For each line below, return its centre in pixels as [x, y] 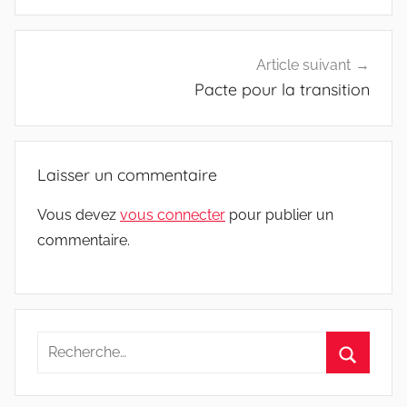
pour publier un [279, 215]
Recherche [72, 343]
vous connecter [173, 215]
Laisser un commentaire [127, 175]
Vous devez [79, 215]
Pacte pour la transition [282, 89]
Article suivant [303, 65]
